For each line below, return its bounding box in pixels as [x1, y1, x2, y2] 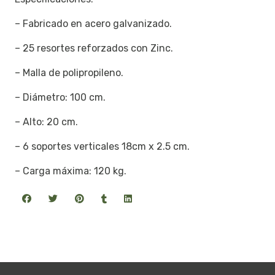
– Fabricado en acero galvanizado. [15, 18, 172, 30]
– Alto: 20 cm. [15, 116, 78, 128]
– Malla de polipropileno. [15, 67, 123, 79]
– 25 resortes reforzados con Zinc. [15, 42, 173, 55]
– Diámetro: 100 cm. [15, 91, 106, 104]
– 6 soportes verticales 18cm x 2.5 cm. [15, 141, 190, 153]
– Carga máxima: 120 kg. [15, 165, 126, 177]
